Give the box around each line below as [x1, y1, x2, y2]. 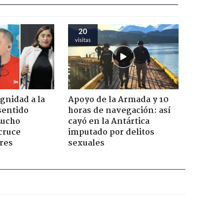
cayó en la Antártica [68, 114, 149, 128]
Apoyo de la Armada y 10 [68, 93, 169, 107]
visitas [74, 36, 91, 43]
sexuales [68, 136, 105, 150]
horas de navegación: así [68, 104, 171, 117]
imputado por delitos [68, 125, 154, 139]
